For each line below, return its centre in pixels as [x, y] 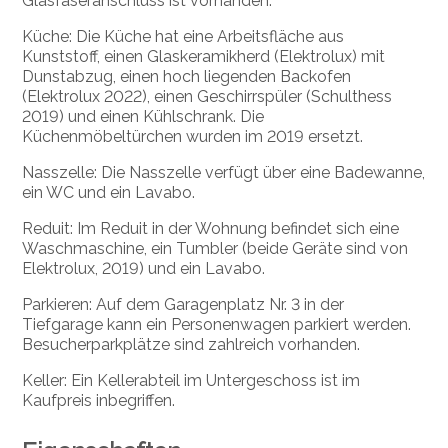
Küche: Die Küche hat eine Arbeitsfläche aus [183, 37]
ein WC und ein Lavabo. [109, 193]
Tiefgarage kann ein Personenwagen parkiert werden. [217, 325]
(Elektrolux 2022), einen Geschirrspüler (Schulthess [207, 97]
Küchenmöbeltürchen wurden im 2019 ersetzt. [193, 137]
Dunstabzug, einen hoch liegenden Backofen [187, 77]
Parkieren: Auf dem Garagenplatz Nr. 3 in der [183, 305]
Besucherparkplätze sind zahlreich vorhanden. [191, 345]
